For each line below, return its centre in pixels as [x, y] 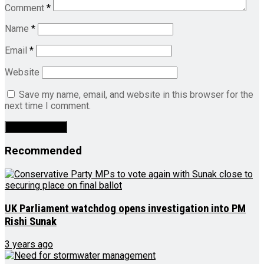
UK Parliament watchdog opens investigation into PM [125, 208]
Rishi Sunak [31, 221]
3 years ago [29, 245]
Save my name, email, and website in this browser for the [136, 95]
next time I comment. [48, 106]
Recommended [43, 151]
